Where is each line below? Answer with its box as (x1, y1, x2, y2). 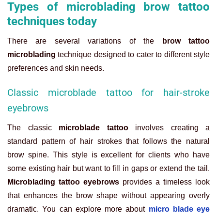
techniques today (7, 14, 97, 28)
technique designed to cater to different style (56, 50, 210, 59)
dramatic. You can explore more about (7, 204, 145, 213)
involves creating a (128, 123, 210, 132)
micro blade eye (148, 204, 210, 213)
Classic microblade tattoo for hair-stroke (7, 87, 210, 99)
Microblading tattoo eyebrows (7, 177, 123, 186)
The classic (7, 123, 59, 132)
